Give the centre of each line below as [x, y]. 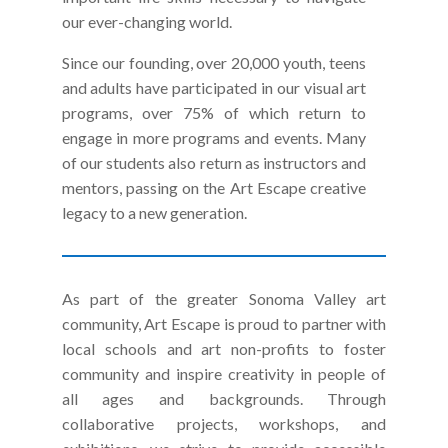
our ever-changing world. [146, 21]
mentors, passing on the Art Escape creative [214, 187]
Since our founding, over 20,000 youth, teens [214, 62]
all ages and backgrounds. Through [224, 398]
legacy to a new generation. [154, 212]
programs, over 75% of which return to [214, 112]
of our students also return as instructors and [214, 162]
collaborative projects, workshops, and [224, 423]
